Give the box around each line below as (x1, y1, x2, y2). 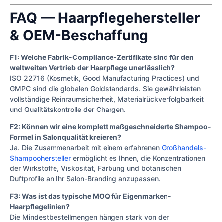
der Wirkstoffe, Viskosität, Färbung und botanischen (10, 164, 181, 172)
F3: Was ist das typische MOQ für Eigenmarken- (10, 192, 171, 201)
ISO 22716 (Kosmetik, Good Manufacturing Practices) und (10, 73, 199, 82)
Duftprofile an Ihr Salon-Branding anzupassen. (10, 174, 161, 183)
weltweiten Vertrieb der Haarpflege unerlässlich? (10, 63, 175, 72)
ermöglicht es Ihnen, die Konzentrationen (71, 153, 205, 162)
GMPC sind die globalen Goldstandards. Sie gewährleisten (10, 84, 201, 93)
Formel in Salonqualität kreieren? (10, 132, 121, 141)
